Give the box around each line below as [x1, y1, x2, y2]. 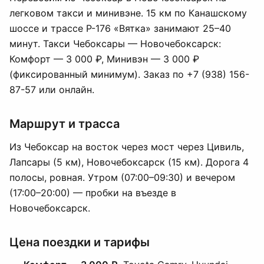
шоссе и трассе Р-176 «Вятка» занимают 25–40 [9, 22, 231, 34]
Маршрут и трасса [9, 117, 120, 131]
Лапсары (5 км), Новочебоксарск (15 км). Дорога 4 [9, 156, 249, 168]
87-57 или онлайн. [9, 84, 94, 95]
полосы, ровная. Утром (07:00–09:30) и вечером [9, 171, 235, 183]
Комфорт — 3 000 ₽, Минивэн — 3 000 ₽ [9, 53, 199, 65]
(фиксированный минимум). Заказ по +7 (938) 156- [9, 68, 249, 80]
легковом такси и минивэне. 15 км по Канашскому [9, 7, 247, 19]
